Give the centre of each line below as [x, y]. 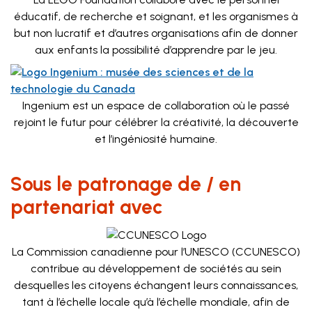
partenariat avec [86, 207]
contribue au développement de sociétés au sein [156, 268]
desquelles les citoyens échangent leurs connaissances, [156, 285]
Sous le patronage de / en [126, 184]
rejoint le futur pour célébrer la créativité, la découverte [156, 122]
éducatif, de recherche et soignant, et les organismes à [156, 16]
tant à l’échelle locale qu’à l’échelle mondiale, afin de [156, 302]
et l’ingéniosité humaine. [156, 139]
